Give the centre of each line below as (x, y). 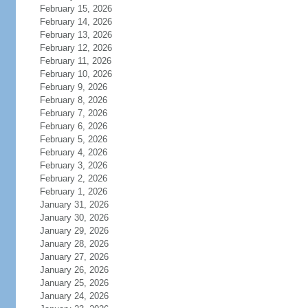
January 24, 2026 (74, 296)
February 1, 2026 (73, 191)
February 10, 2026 (76, 74)
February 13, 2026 (76, 35)
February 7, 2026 (73, 113)
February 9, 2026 (73, 87)
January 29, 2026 (74, 231)
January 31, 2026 (74, 205)
